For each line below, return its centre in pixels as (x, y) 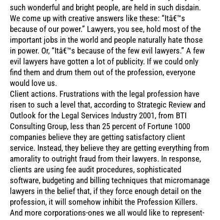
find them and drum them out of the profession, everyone (103, 72)
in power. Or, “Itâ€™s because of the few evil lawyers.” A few (107, 50)
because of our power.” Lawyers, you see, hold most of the (105, 29)
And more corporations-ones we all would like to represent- (107, 212)
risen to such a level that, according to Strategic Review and (108, 104)
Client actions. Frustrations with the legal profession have (105, 94)
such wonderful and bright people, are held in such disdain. (105, 7)
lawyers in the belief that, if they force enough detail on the (106, 191)
